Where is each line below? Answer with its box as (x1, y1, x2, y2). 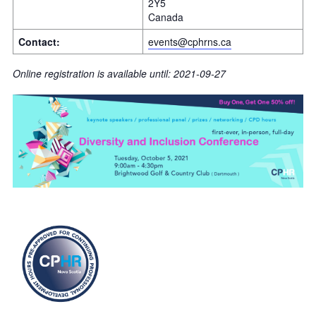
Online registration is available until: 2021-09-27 (13, 66, 226, 80)
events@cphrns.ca (148, 34, 231, 49)
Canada (148, 9, 183, 24)
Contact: (18, 34, 60, 49)
